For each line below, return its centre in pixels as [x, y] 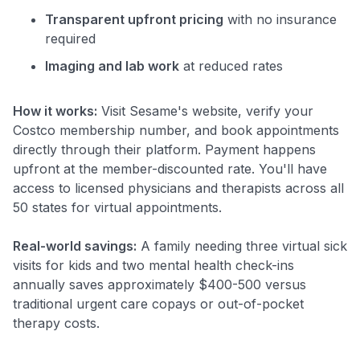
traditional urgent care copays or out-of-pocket [158, 303]
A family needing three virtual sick [242, 245]
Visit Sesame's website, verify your [205, 110]
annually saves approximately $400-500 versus [160, 284]
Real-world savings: [75, 245]
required [70, 38]
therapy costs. [56, 323]
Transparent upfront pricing [134, 19]
